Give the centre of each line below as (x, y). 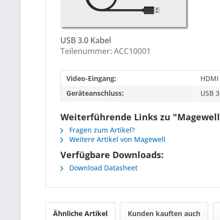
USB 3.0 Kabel (86, 41)
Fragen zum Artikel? (101, 130)
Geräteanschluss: (95, 93)
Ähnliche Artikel (80, 213)
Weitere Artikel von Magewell (116, 139)
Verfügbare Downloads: (112, 154)
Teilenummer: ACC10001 (106, 51)
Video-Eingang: (91, 78)
